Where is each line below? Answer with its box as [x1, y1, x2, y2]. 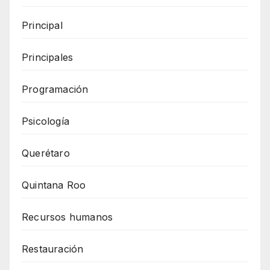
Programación [22, 83, 89, 95]
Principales [22, 51, 74, 63]
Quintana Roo [22, 178, 86, 191]
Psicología [22, 115, 69, 127]
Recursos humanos [22, 210, 113, 223]
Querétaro [22, 146, 70, 159]
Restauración [22, 242, 84, 255]
